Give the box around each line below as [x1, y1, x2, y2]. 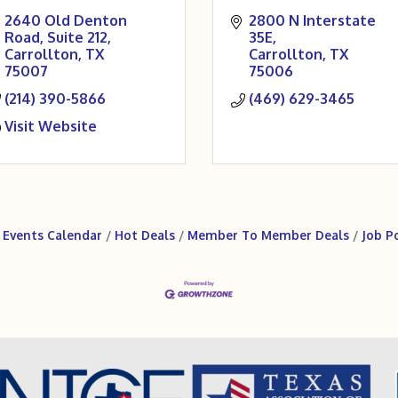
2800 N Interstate [249, 12, 376, 29]
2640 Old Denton [4, 12, 127, 29]
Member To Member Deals [187, 227, 349, 243]
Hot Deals [115, 227, 175, 243]
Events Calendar [3, 227, 102, 243]
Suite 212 [47, 28, 107, 46]
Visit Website [4, 117, 97, 135]
